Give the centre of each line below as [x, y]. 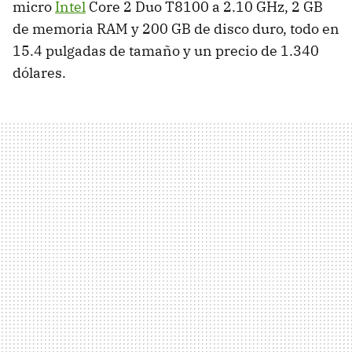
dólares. [39, 72]
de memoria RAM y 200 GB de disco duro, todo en [176, 28]
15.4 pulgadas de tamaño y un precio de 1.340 [166, 50]
